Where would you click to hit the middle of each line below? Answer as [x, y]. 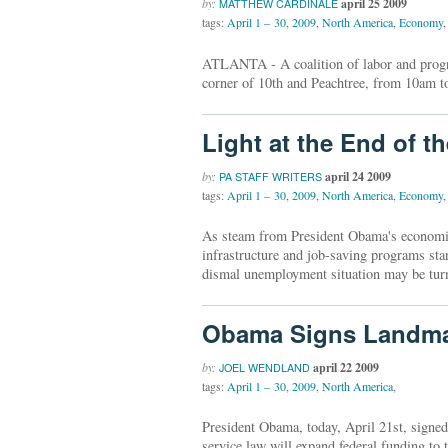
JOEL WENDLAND [264, 367]
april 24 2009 [358, 176]
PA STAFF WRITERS [270, 176]
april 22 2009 [346, 367]
